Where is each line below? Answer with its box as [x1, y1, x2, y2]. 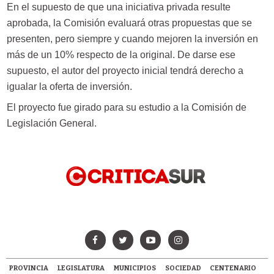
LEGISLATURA [57, 264, 105, 273]
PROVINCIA [9, 264, 49, 273]
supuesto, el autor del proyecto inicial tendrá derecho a [6, 65, 243, 76]
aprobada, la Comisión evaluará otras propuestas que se [6, 18, 252, 29]
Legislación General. [6, 117, 97, 128]
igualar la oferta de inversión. [6, 81, 132, 92]
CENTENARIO [210, 264, 257, 273]
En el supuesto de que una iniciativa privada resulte [6, 2, 231, 13]
